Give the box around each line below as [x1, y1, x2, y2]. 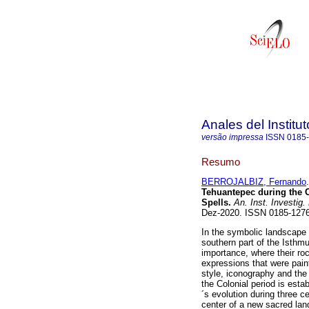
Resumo [201, 155, 240, 168]
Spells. [201, 197, 231, 208]
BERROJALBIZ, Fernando [201, 177, 306, 188]
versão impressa [201, 132, 263, 142]
